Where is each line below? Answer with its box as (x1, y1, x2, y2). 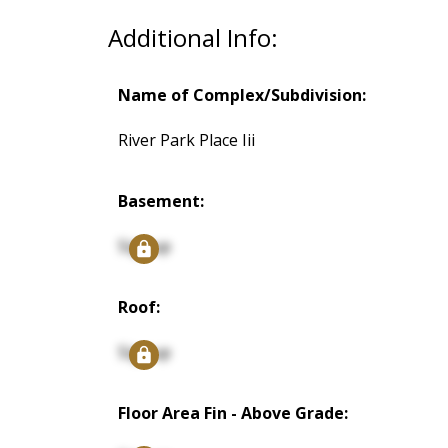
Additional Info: (107, 21, 278, 55)
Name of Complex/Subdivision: (117, 84, 366, 107)
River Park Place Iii (117, 129, 255, 152)
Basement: (117, 190, 204, 213)
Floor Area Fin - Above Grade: (117, 402, 348, 425)
